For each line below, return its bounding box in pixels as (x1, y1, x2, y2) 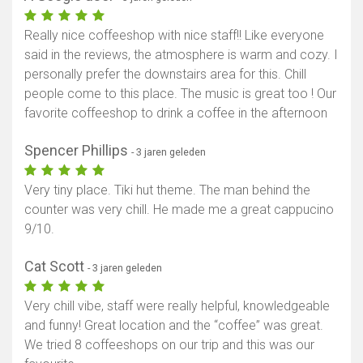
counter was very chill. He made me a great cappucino (24, 202, 334, 218)
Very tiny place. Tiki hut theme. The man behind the (24, 182, 310, 199)
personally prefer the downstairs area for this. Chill (24, 66, 306, 83)
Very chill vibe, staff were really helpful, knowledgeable (24, 298, 330, 314)
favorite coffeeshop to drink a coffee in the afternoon (24, 105, 327, 122)
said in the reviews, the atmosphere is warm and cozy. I (24, 47, 338, 63)
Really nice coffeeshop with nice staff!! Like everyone (24, 28, 324, 44)
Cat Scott (24, 258, 88, 275)
